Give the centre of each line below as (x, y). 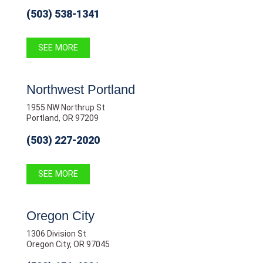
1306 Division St (56, 233)
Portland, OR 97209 (62, 118)
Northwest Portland (80, 89)
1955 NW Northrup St (65, 107)
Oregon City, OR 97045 (68, 244)
